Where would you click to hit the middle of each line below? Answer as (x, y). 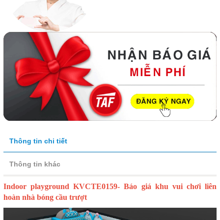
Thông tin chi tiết (38, 141)
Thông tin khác (35, 164)
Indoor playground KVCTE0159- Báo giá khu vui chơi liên (110, 186)
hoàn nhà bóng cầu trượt (45, 197)
